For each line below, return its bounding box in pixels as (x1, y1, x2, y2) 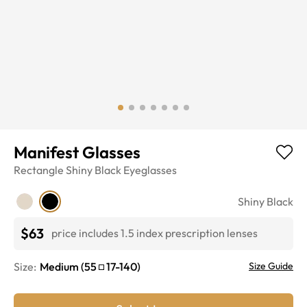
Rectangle (14, 162, 64, 177)
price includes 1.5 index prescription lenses (51, 226, 258, 241)
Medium (40, 259, 79, 273)
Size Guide (249, 259, 293, 272)
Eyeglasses (123, 162, 177, 177)
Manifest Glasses (14, 141, 140, 162)
